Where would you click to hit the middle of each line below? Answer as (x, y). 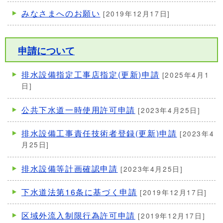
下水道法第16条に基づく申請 (79, 192)
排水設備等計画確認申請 (70, 169)
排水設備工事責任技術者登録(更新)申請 (99, 133)
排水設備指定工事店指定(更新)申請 (91, 75)
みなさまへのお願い (61, 13)
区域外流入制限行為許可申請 (78, 216)
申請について (46, 51)
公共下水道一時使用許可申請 (78, 110)
